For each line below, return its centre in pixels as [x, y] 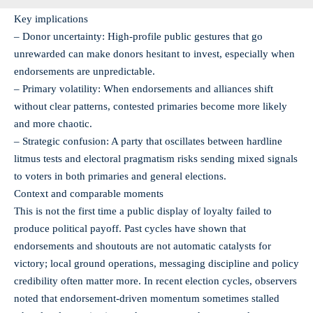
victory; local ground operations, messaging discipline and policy [156, 263]
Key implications [51, 19]
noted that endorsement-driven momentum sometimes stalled [147, 298]
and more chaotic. [53, 123]
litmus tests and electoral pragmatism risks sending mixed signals [156, 158]
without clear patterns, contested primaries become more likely [151, 106]
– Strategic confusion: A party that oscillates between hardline [148, 141]
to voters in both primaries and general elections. [120, 176]
